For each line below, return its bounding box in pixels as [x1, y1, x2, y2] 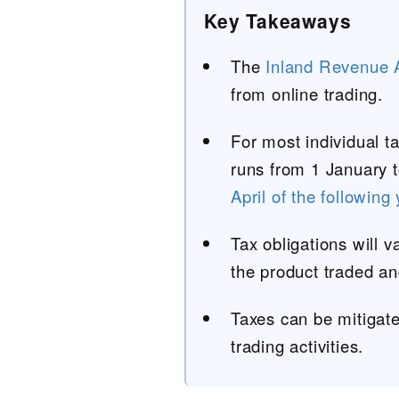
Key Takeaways [204, 7, 352, 34]
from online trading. [231, 82, 384, 105]
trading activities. [231, 334, 364, 357]
